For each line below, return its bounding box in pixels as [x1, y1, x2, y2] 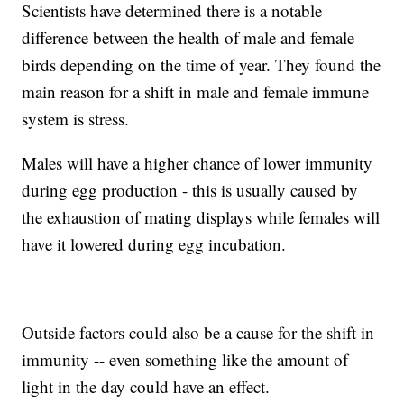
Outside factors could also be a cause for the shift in [22, 321, 375, 344]
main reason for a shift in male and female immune [22, 80, 370, 104]
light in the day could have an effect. [22, 375, 271, 399]
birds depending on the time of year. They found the [22, 53, 381, 77]
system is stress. [22, 107, 130, 131]
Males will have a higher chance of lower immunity [22, 151, 373, 175]
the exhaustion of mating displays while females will [22, 206, 381, 229]
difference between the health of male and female [22, 26, 355, 50]
